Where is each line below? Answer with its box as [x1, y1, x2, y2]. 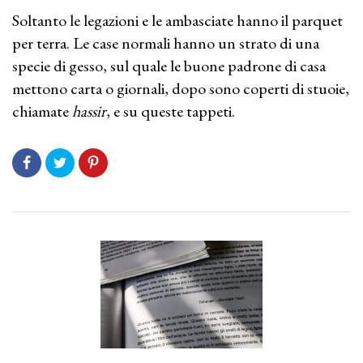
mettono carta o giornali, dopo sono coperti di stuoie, [12, 78, 349, 99]
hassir [72, 100, 106, 122]
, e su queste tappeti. [106, 100, 235, 122]
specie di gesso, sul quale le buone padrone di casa [12, 55, 326, 76]
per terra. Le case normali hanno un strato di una [12, 32, 319, 53]
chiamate [12, 100, 72, 122]
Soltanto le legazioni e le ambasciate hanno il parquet [12, 10, 343, 31]
